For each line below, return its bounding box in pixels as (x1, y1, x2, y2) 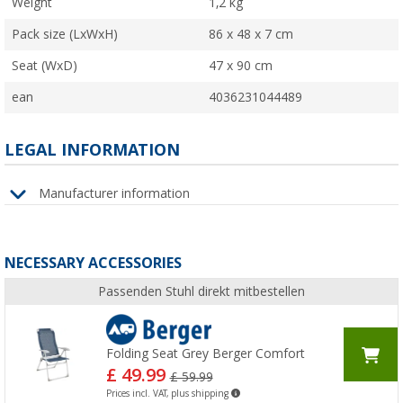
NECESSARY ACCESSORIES (4, 254, 182, 272)
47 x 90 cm (209, 58, 273, 73)
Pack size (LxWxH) (12, 26, 118, 41)
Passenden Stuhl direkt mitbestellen (98, 283, 305, 299)
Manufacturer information (39, 186, 190, 201)
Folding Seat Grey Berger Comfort (105, 345, 305, 361)
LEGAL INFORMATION (4, 139, 180, 159)
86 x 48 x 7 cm (209, 26, 293, 41)
